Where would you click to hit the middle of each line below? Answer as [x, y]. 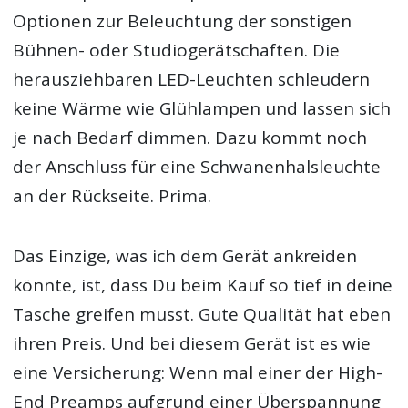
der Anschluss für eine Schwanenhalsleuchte [197, 166]
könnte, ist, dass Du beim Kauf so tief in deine [203, 285]
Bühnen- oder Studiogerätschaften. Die [177, 50]
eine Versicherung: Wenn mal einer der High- [198, 372]
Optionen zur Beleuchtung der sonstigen [183, 20]
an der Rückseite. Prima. [112, 195]
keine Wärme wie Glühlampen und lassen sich [202, 108]
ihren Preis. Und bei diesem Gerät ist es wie [192, 343]
